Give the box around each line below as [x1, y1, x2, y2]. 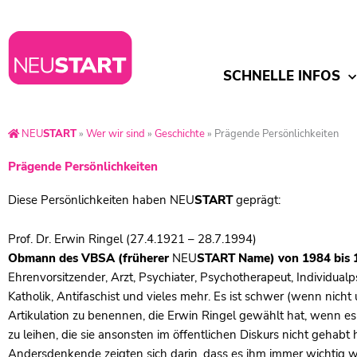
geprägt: [233, 192, 280, 208]
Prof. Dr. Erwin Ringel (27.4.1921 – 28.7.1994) [8, 231, 257, 247]
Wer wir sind [86, 127, 145, 141]
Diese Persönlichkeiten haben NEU [8, 192, 194, 208]
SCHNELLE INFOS [222, 67, 340, 85]
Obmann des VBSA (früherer [8, 250, 172, 266]
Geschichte [155, 127, 205, 141]
